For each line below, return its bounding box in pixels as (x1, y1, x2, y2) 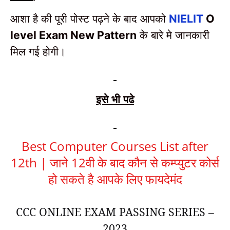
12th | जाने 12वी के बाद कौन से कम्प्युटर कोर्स (11, 154, 219, 171)
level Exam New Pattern (10, 28, 137, 42)
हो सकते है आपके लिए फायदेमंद (48, 170, 182, 188)
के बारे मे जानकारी (140, 27, 209, 42)
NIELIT (169, 11, 206, 25)
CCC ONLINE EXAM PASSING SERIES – (16, 204, 214, 220)
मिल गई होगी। (10, 43, 66, 59)
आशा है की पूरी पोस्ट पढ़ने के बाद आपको (10, 10, 169, 26)
